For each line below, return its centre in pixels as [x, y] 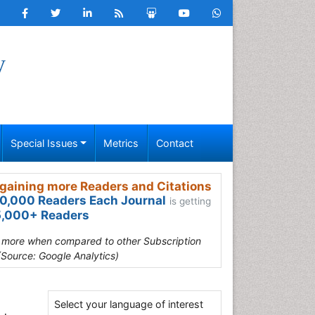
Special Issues [44, 143]
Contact [174, 143]
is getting [190, 201]
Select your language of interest [129, 304]
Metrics [121, 143]
